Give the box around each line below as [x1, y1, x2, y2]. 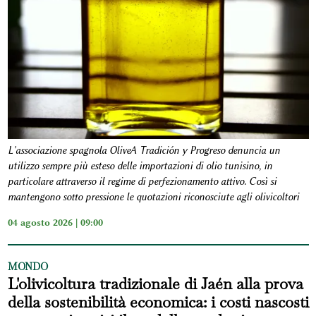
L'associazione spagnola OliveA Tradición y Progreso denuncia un [7, 145, 280, 157]
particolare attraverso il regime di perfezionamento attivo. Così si [7, 176, 276, 188]
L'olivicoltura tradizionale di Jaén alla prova [7, 274, 303, 294]
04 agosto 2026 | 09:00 [7, 217, 103, 229]
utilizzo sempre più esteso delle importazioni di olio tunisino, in [7, 160, 272, 173]
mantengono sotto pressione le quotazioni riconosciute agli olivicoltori [7, 191, 299, 204]
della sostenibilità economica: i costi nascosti [7, 292, 309, 312]
